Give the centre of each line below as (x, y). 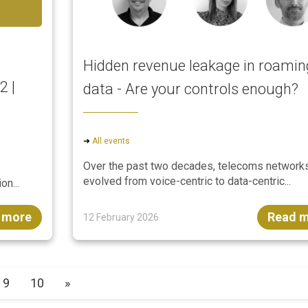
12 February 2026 (121, 217)
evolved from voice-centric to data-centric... (187, 181)
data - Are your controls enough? (191, 89)
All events (111, 141)
